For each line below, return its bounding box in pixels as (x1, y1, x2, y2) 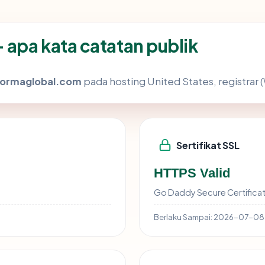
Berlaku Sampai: (154, 212, 212, 222)
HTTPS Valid (154, 166, 230, 181)
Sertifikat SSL (176, 138, 240, 151)
